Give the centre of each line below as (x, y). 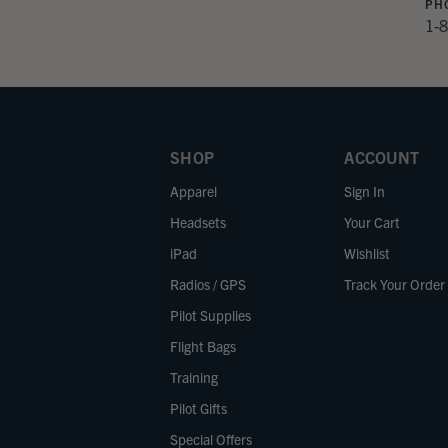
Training (194, 376)
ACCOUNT (381, 156)
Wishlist (367, 252)
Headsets (198, 221)
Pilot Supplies (210, 314)
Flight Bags (203, 345)
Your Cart (372, 221)
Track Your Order (395, 283)
